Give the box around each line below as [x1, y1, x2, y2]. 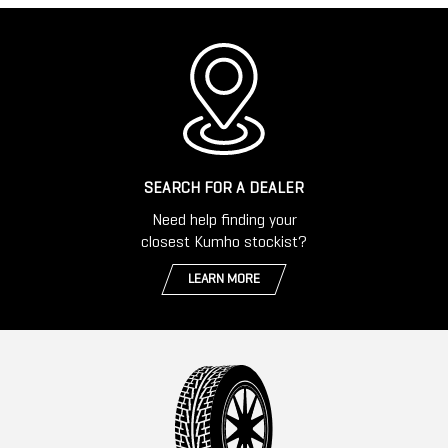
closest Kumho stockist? [141, 236, 307, 251]
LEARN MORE [188, 273, 260, 287]
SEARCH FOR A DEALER [144, 182, 304, 197]
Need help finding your [151, 214, 297, 229]
